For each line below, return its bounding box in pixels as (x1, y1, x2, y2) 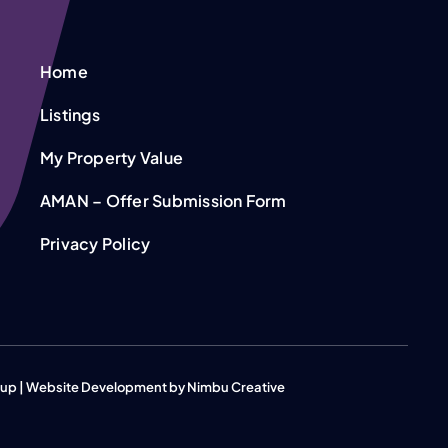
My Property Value (39, 147, 184, 169)
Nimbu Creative (186, 379, 285, 396)
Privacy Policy (39, 233, 151, 255)
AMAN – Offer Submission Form (39, 190, 287, 212)
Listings (39, 104, 100, 126)
